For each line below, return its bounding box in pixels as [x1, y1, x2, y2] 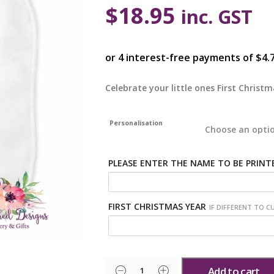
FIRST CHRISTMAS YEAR [108, 201, 207, 213]
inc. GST [181, 3, 253, 29]
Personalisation [109, 118, 163, 127]
